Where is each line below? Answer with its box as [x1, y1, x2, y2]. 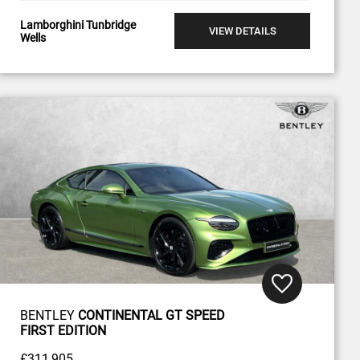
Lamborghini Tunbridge [19, 18, 136, 31]
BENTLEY [19, 308, 78, 323]
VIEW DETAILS [208, 25, 276, 38]
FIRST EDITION [19, 323, 106, 338]
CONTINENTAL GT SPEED [77, 308, 225, 323]
